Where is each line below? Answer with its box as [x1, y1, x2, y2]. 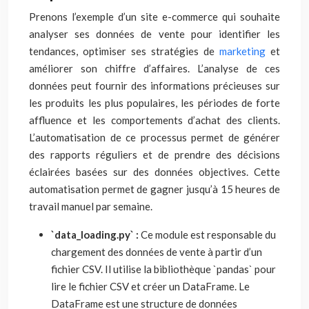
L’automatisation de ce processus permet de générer [29, 131, 280, 143]
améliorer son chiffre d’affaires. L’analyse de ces [29, 62, 280, 74]
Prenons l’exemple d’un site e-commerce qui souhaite [29, 10, 280, 23]
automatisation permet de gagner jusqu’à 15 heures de [29, 183, 280, 195]
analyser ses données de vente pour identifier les [29, 28, 280, 40]
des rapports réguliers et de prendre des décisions [29, 148, 280, 161]
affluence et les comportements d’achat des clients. [29, 114, 280, 126]
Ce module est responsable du [141, 228, 276, 241]
